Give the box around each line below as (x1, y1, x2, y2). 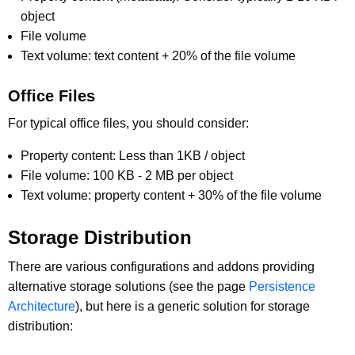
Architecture (8, 299, 75, 313)
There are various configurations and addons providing (8, 259, 315, 273)
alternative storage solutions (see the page (8, 279, 249, 293)
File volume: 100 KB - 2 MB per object (21, 168, 233, 182)
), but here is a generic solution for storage (75, 299, 310, 313)
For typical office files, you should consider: (8, 116, 249, 130)
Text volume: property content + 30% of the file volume (21, 188, 322, 202)
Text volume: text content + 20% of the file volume (21, 48, 296, 63)
